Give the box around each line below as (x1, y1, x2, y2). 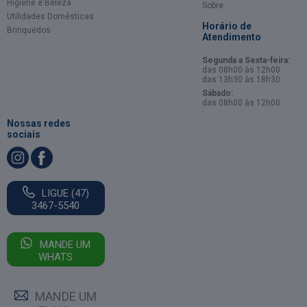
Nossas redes (7, 118, 71, 130)
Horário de (202, 21, 252, 32)
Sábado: (202, 88, 234, 99)
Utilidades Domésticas (7, 12, 94, 22)
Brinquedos (7, 25, 51, 36)
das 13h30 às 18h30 (202, 75, 281, 85)
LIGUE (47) (41, 187, 89, 200)
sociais (7, 129, 40, 140)
